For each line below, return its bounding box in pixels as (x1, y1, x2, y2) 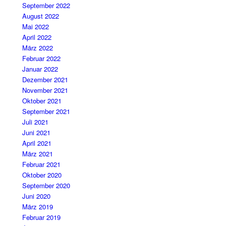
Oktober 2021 (22, 96, 62, 106)
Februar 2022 (22, 53, 61, 64)
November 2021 (22, 85, 69, 95)
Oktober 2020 (22, 170, 62, 180)
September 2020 (22, 181, 71, 191)
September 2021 (22, 106, 71, 117)
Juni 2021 (22, 128, 51, 138)
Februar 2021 (22, 159, 61, 169)
